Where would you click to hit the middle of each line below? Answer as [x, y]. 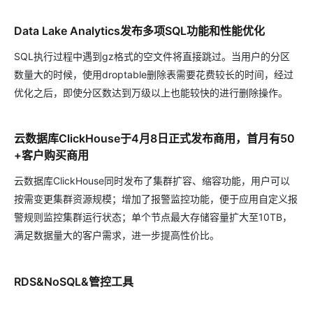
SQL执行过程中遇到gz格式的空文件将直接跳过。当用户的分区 [152, 57]
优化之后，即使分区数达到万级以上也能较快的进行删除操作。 [151, 93]
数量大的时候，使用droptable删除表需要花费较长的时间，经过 [154, 75]
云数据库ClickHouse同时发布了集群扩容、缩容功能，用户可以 [152, 181]
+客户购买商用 [51, 155]
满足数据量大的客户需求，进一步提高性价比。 [117, 235]
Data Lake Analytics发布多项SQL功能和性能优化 [139, 31]
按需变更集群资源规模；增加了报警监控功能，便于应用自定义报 [156, 199]
